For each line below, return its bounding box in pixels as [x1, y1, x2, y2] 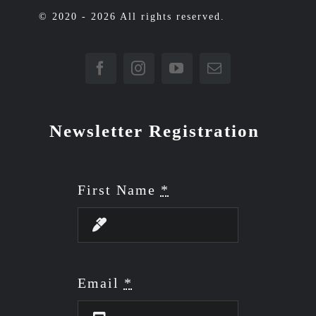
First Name [77, 182, 161, 198]
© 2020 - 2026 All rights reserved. [38, 11, 225, 23]
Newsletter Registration [49, 121, 260, 141]
